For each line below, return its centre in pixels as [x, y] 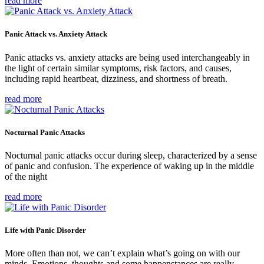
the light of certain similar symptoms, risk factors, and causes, [118, 68]
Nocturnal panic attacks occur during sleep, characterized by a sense [131, 155]
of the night [26, 176]
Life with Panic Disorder [45, 230]
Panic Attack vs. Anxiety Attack [56, 34]
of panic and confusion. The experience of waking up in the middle [129, 166]
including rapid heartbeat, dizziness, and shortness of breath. [116, 78]
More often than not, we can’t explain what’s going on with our [122, 253]
